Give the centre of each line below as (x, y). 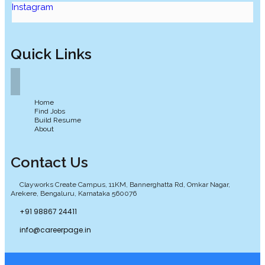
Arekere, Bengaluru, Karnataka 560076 (74, 193)
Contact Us (49, 162)
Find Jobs (50, 111)
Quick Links (51, 54)
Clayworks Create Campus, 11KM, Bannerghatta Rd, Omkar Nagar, (125, 184)
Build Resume (58, 120)
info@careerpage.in (55, 230)
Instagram (33, 7)
